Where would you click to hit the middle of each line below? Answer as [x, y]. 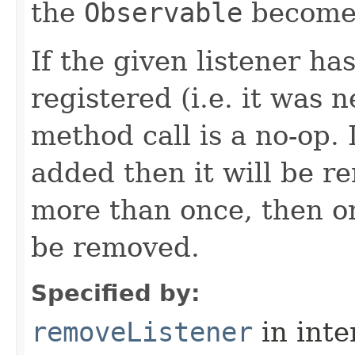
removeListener [142, 332]
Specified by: [116, 294]
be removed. [115, 248]
